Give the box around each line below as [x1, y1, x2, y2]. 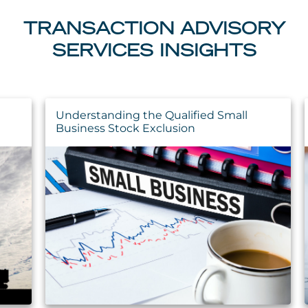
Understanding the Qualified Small [56, 108, 247, 122]
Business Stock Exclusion [56, 121, 195, 135]
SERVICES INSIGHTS [52, 44, 256, 61]
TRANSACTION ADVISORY [23, 22, 285, 39]
